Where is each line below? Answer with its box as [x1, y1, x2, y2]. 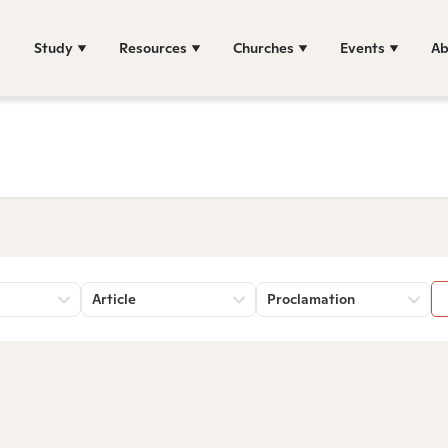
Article [92, 290, 136, 308]
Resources [119, 38, 187, 57]
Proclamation [267, 290, 355, 308]
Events [340, 38, 385, 57]
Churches [233, 38, 294, 57]
